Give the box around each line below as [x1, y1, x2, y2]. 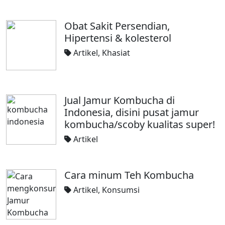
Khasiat [102, 47, 130, 58]
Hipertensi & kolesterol [64, 31, 171, 45]
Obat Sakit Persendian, [64, 19, 170, 33]
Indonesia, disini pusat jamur [64, 105, 199, 119]
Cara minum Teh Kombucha [64, 168, 194, 182]
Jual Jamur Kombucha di [64, 93, 175, 107]
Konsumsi [102, 184, 140, 195]
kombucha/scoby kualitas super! [64, 118, 215, 131]
